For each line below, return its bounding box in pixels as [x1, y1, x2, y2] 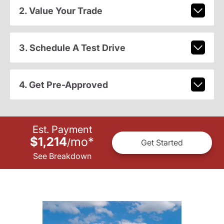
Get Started [141, 137, 183, 148]
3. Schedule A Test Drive [18, 42, 125, 53]
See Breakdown [32, 150, 91, 161]
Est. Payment [32, 123, 92, 135]
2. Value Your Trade [18, 5, 102, 16]
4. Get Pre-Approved [18, 79, 108, 90]
